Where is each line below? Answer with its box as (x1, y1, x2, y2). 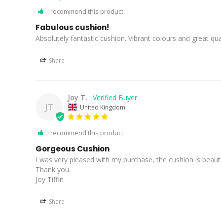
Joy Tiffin (36, 174, 64, 184)
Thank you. (36, 164, 71, 174)
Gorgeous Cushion (36, 143, 110, 154)
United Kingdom (80, 103, 125, 111)
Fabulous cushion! (36, 22, 109, 33)
